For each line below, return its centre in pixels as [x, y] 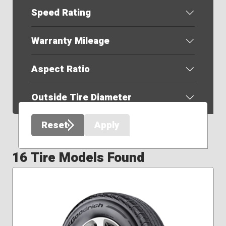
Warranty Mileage [70, 41]
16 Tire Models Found [78, 158]
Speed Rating [61, 12]
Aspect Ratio [60, 69]
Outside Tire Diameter [81, 98]
